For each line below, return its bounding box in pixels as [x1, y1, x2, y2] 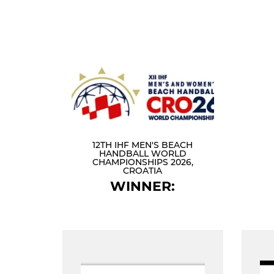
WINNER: [110, 178, 176, 194]
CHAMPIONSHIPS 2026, [92, 157, 193, 168]
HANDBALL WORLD [98, 148, 187, 159]
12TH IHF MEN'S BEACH [92, 139, 193, 150]
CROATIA [123, 165, 163, 176]
